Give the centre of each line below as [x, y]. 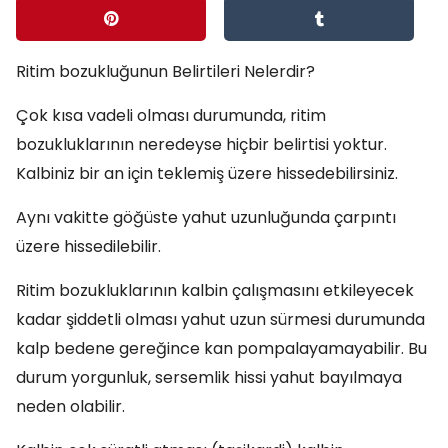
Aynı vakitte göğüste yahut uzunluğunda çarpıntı [206, 217]
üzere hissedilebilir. [88, 246]
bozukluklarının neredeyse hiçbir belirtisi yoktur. [201, 144]
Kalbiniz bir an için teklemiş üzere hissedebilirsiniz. [207, 173]
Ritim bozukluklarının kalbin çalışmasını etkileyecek [215, 290]
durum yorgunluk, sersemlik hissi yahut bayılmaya [209, 377]
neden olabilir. [70, 406]
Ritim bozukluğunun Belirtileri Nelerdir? [165, 71]
